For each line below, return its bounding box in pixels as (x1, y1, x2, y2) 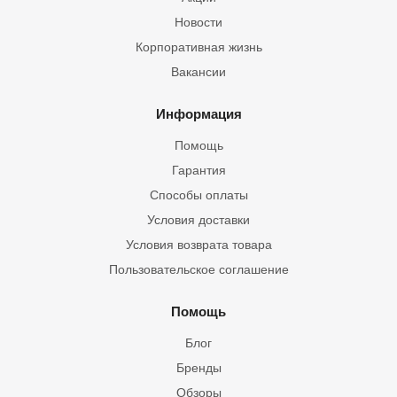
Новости (175, 15, 222, 29)
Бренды (175, 361, 222, 375)
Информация (155, 106, 242, 121)
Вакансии (171, 65, 226, 79)
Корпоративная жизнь (135, 40, 262, 54)
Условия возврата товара (125, 237, 272, 252)
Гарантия (171, 163, 226, 177)
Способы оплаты (149, 188, 248, 202)
